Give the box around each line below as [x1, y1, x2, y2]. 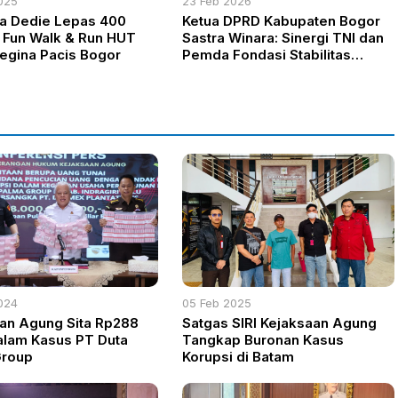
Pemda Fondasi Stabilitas [182, 46, 352, 64]
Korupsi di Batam [182, 348, 295, 366]
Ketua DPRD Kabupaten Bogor [182, 12, 381, 30]
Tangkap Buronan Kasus [182, 331, 345, 349]
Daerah [182, 63, 231, 81]
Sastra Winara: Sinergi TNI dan [182, 29, 385, 47]
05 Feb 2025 [182, 296, 252, 311]
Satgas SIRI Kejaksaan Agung [182, 314, 378, 332]
